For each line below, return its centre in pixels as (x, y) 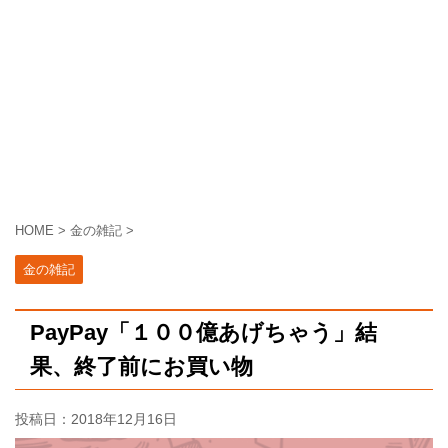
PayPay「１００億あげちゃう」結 (203, 332)
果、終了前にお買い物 (141, 366)
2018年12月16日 (124, 418)
